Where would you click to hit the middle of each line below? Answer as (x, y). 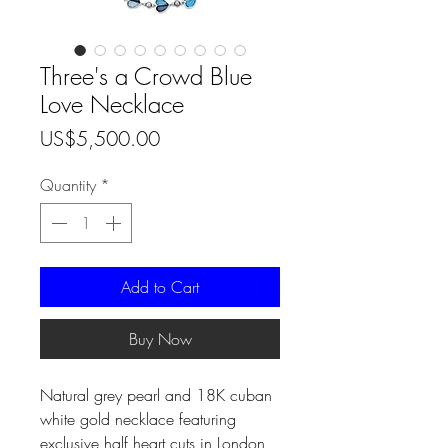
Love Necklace (112, 104)
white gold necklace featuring (138, 419)
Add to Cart (160, 287)
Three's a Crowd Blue (146, 76)
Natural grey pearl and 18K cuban (156, 395)
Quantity (68, 185)
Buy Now (160, 339)
